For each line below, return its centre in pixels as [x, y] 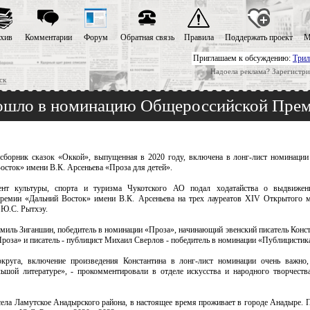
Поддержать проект [258, 37]
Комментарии [48, 37]
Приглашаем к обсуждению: [243, 58]
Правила [199, 37]
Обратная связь [147, 37]
